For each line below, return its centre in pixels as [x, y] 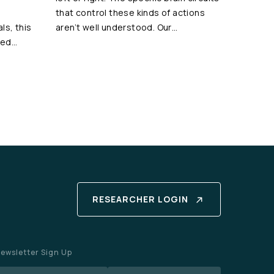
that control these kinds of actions [130, 13]
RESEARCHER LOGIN [140, 199]
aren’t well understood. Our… [117, 27]
